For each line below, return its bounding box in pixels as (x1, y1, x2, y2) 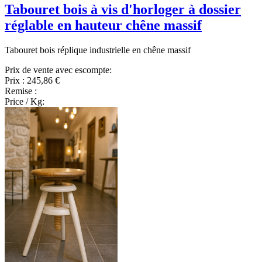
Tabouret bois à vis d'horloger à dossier (5, 2, 241, 18)
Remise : (5, 86, 37, 96)
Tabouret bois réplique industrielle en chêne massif (5, 45, 191, 56)
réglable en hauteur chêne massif (5, 18, 202, 33)
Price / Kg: (5, 96, 44, 107)
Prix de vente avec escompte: (5, 65, 112, 75)
